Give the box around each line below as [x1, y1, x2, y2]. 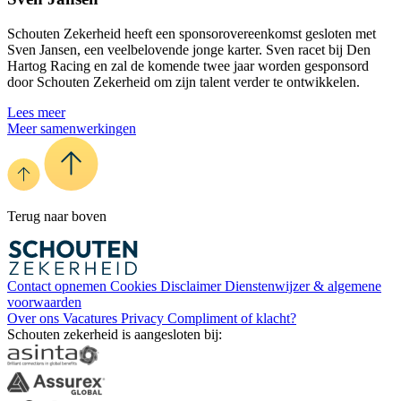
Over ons [7, 311, 63, 327]
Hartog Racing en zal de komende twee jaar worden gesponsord [7, 58, 369, 74]
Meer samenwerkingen [7, 121, 136, 137]
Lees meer [7, 105, 65, 121]
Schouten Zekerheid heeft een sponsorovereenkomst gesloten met [7, 26, 376, 42]
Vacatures [63, 311, 121, 327]
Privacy [121, 311, 167, 327]
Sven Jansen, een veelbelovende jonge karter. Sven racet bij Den [7, 42, 371, 58]
